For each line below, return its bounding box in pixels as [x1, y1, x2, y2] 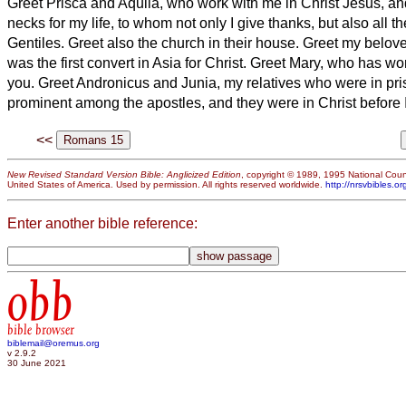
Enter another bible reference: [7, 215, 198, 231]
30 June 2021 [7, 358, 66, 369]
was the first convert [7, 54, 134, 71]
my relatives [220, 74, 301, 91]
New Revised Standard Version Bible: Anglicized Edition [7, 169, 241, 180]
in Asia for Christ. [134, 54, 250, 71]
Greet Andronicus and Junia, [38, 74, 220, 91]
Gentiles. [7, 34, 68, 51]
